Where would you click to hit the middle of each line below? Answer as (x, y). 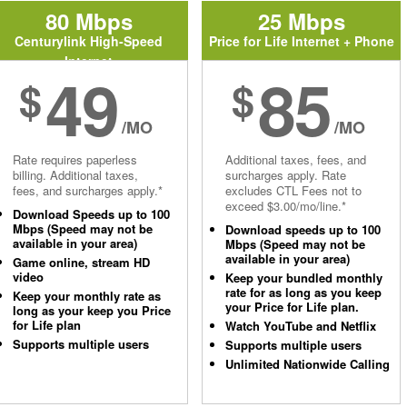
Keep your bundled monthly (304, 278)
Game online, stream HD (81, 262)
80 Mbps (89, 21)
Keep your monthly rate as (87, 296)
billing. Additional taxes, (75, 175)
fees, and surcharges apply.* (88, 190)
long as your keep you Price (92, 310)
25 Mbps (301, 21)
